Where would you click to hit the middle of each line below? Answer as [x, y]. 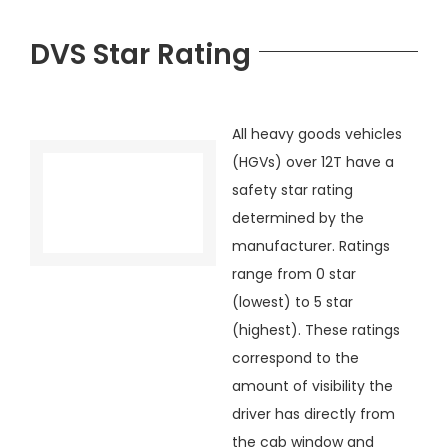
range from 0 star [293, 273]
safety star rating [292, 189]
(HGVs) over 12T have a [312, 161]
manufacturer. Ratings [310, 245]
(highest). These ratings [315, 329]
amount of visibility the [312, 385]
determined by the [297, 217]
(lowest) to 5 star [292, 301]
